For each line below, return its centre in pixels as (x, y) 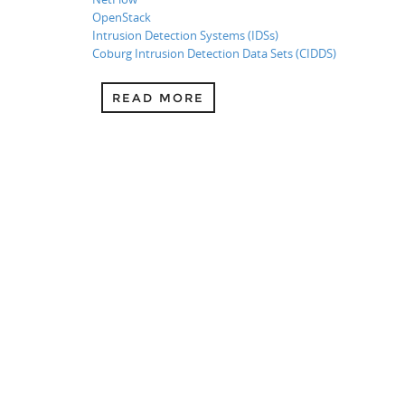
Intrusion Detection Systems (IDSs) (185, 35)
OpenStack (122, 17)
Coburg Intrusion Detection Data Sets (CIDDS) (214, 53)
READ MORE (158, 97)
